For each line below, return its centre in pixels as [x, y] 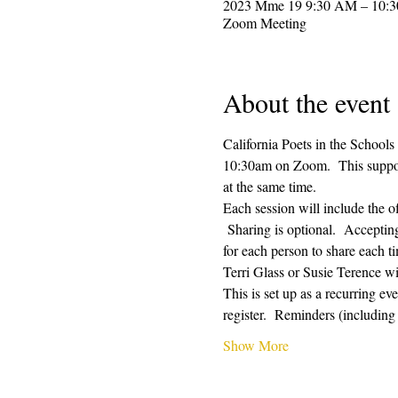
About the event [306, 102]
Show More [255, 345]
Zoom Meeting [264, 22]
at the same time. [273, 186]
